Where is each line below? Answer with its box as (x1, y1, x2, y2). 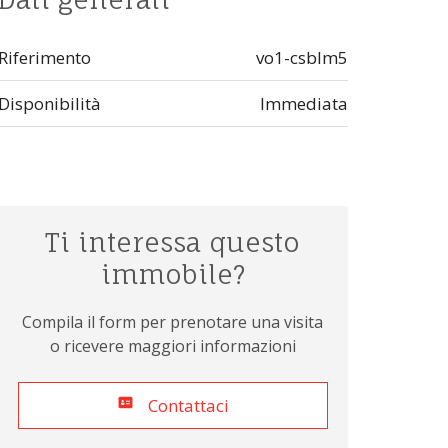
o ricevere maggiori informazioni (49, 334, 296, 357)
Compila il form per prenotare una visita (22, 310, 324, 333)
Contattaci (147, 393, 229, 417)
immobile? (100, 257, 245, 290)
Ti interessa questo (45, 225, 301, 258)
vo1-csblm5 (256, 46, 348, 70)
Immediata (260, 92, 348, 116)
